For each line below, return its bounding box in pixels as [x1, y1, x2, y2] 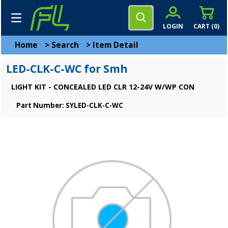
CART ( [193, 22, 214, 30]
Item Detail [93, 40, 138, 50]
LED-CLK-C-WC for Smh [6, 62, 128, 76]
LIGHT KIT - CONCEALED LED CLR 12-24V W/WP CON [11, 82, 194, 92]
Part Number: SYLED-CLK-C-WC [16, 101, 123, 110]
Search [51, 40, 79, 50]
